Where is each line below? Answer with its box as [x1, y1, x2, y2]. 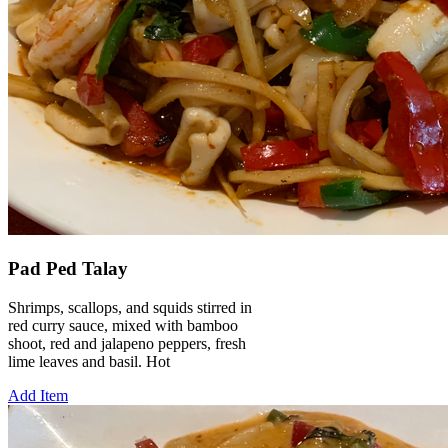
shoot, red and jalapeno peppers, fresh [8, 334, 246, 352]
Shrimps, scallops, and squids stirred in [8, 298, 252, 316]
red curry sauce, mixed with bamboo [8, 316, 238, 334]
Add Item [8, 386, 68, 404]
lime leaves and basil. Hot [8, 352, 170, 370]
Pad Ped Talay [8, 258, 128, 280]
